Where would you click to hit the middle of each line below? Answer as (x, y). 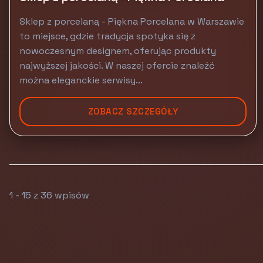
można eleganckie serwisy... (81, 80)
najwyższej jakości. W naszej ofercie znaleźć (117, 65)
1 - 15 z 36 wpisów (49, 195)
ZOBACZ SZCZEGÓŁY (133, 111)
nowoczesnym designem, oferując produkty (118, 51)
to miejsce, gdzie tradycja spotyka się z (107, 36)
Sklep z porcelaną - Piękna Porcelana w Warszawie (132, 21)
